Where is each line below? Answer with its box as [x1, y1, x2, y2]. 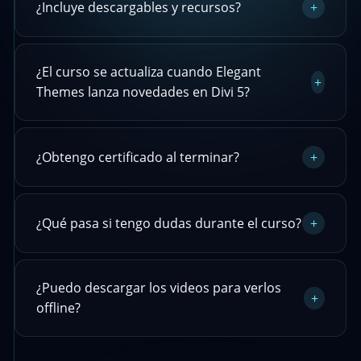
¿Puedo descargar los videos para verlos [35, 279, 281, 297]
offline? [35, 299, 81, 317]
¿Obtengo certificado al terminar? [35, 147, 239, 166]
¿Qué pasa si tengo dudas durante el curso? [35, 214, 301, 232]
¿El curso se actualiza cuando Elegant [35, 63, 261, 81]
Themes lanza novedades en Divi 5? [35, 83, 250, 102]
